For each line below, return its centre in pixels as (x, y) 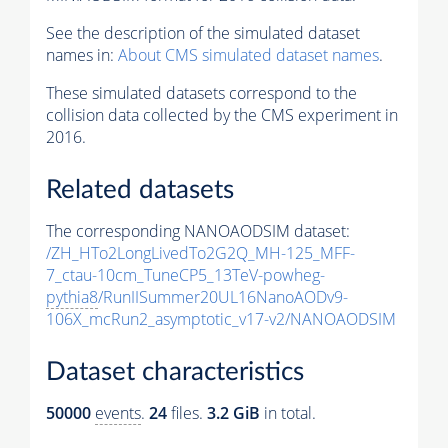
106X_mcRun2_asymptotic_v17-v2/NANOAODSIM (221, 319)
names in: (82, 55)
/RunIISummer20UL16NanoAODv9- (223, 297)
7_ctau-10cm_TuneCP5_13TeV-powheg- (185, 275)
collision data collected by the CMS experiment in (222, 115)
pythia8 (72, 297)
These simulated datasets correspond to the (201, 93)
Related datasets (140, 190)
